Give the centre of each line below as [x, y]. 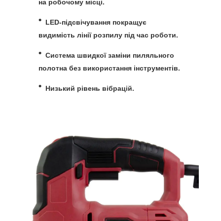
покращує [129, 22]
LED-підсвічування [78, 22]
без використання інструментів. [124, 68]
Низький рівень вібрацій [89, 88]
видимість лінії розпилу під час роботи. [108, 35]
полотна [53, 68]
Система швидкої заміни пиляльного [110, 55]
